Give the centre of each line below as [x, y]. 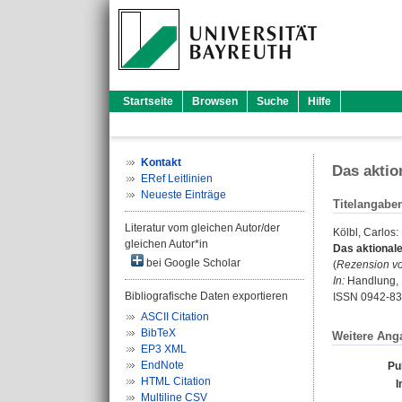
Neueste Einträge [184, 195]
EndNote [162, 365]
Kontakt [161, 162]
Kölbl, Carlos [364, 233]
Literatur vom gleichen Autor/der [202, 228]
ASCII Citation [175, 317]
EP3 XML [164, 349]
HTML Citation [176, 381]
